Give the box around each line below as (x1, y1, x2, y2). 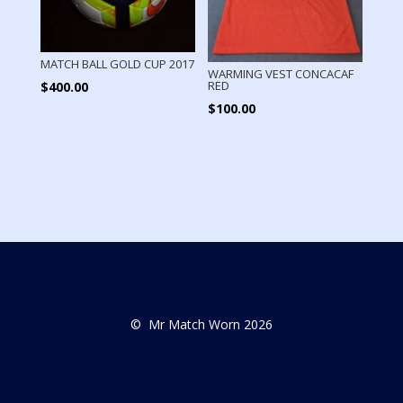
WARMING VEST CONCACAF (208, 65, 354, 82)
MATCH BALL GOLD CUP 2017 (40, 55, 194, 72)
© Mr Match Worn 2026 (130, 316, 273, 334)
